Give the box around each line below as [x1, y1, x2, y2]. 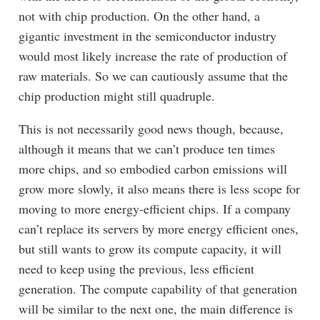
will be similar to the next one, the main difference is [18, 300, 293, 318]
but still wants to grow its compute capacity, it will [18, 240, 281, 258]
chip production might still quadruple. [18, 87, 215, 105]
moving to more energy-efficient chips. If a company [18, 200, 291, 218]
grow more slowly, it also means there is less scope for [18, 180, 300, 198]
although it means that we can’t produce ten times [18, 140, 275, 158]
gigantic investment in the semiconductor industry [18, 27, 276, 45]
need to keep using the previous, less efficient [18, 260, 254, 278]
